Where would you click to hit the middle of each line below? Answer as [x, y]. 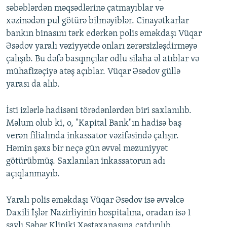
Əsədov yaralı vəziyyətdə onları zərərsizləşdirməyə [102, 47]
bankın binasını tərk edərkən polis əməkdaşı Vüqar [104, 34]
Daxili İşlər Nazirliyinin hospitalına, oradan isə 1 [99, 213]
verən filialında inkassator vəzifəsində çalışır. [92, 136]
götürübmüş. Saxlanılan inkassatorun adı [86, 162]
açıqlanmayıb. [33, 174]
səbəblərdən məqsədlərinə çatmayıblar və [85, 9]
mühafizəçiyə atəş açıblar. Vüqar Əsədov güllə [93, 72]
